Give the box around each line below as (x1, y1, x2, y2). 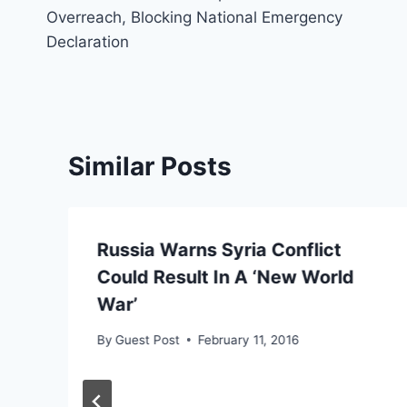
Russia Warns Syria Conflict (97, 238, 342, 261)
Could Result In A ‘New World (97, 265, 354, 288)
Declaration (46, 32, 129, 51)
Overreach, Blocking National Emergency (46, 7, 342, 26)
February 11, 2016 (198, 332, 300, 347)
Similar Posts (68, 150, 232, 182)
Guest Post (115, 332, 181, 347)
